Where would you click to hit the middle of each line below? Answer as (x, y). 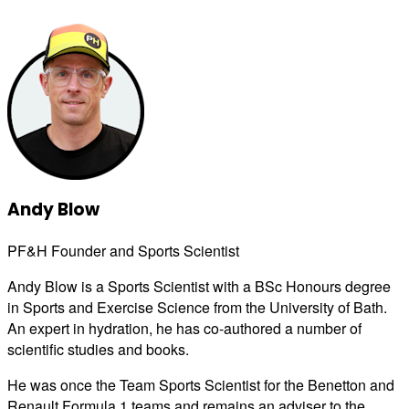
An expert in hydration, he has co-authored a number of (184, 329)
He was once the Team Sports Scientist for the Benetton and (201, 385)
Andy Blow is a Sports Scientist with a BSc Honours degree (199, 287)
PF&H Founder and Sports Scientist (123, 251)
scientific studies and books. (98, 350)
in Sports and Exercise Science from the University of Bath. (197, 308)
